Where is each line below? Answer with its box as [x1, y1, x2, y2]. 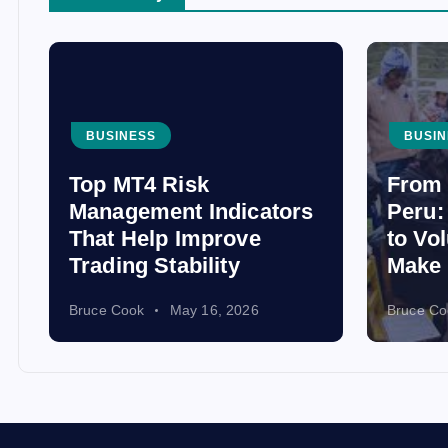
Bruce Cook [69, 302, 145, 318]
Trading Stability [69, 253, 240, 278]
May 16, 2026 [169, 302, 259, 318]
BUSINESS [86, 129, 156, 143]
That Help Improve [69, 226, 261, 251]
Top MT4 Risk [69, 172, 209, 197]
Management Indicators [69, 199, 314, 224]
